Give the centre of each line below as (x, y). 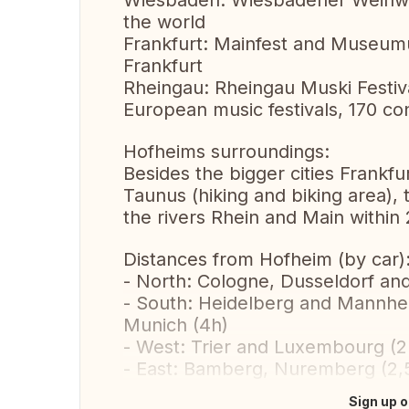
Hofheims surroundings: (226, 152)
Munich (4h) (176, 325)
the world (164, 22)
